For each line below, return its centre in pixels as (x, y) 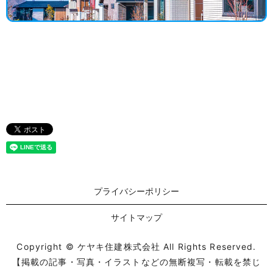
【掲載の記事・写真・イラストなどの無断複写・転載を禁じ (136, 261)
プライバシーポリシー (136, 191)
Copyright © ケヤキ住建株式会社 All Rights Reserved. (136, 246)
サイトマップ (136, 217)
